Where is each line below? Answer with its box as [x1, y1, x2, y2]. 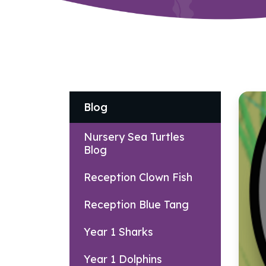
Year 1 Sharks [84, 224, 153, 238]
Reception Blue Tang [84, 197, 189, 211]
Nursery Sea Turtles [84, 129, 185, 143]
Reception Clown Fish [84, 170, 192, 183]
